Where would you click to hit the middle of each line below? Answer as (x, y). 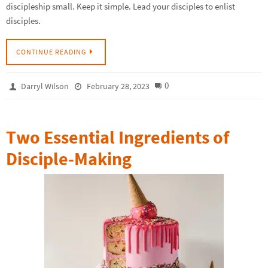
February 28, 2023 (118, 86)
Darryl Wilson (45, 86)
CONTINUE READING (51, 51)
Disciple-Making (69, 158)
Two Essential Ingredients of (118, 137)
